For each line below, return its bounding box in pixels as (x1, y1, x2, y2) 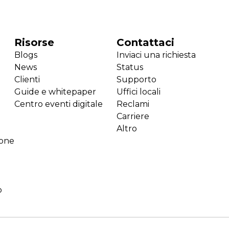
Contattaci (116, 36, 174, 49)
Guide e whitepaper (14, 87, 96, 97)
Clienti (14, 75, 40, 85)
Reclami (116, 99, 149, 109)
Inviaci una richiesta (116, 50, 196, 60)
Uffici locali (116, 87, 161, 97)
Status (116, 62, 143, 73)
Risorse (14, 36, 54, 49)
